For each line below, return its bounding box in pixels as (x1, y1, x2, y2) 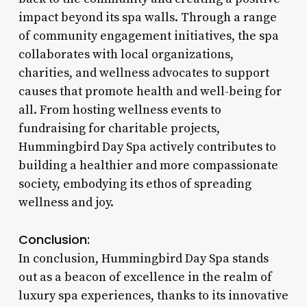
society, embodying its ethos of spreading (18, 175, 251, 192)
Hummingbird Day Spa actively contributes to (18, 138, 276, 155)
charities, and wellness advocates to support (18, 64, 269, 81)
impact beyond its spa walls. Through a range (18, 9, 277, 25)
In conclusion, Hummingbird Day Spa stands (18, 250, 269, 267)
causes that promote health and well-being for (18, 83, 282, 99)
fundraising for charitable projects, (18, 120, 220, 136)
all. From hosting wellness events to (18, 101, 221, 118)
